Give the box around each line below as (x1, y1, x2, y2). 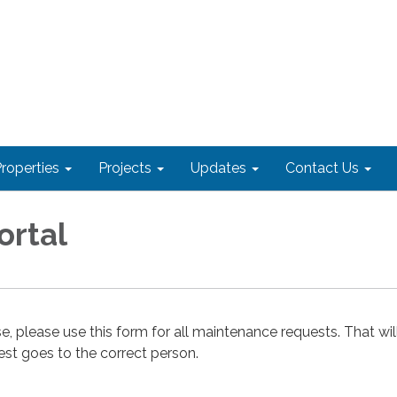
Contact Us (285, 160, 359, 176)
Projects (98, 160, 152, 176)
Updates (191, 160, 246, 176)
